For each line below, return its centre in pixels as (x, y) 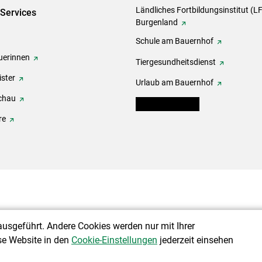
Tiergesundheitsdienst (176, 62)
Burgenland (157, 23)
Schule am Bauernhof (175, 41)
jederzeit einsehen (195, 240)
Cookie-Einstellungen (114, 240)
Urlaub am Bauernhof (175, 82)
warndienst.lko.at (168, 103)
